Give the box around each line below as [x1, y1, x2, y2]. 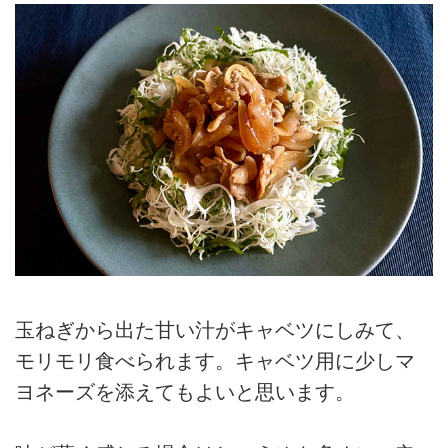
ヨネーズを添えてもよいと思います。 [15, 381, 355, 404]
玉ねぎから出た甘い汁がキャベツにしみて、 [15, 319, 415, 342]
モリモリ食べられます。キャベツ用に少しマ [15, 350, 415, 373]
